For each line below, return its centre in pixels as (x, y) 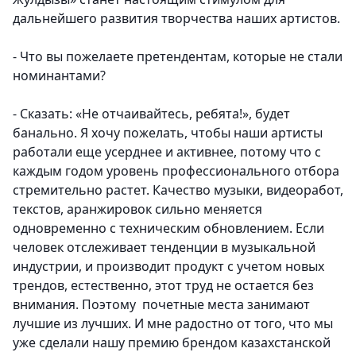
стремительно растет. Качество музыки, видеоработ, (178, 190)
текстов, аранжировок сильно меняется (137, 209)
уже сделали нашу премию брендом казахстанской (172, 343)
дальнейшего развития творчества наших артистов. (178, 19)
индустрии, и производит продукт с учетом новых (168, 267)
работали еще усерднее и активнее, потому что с (167, 152)
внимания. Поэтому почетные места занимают (161, 305)
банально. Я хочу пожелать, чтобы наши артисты (168, 133)
